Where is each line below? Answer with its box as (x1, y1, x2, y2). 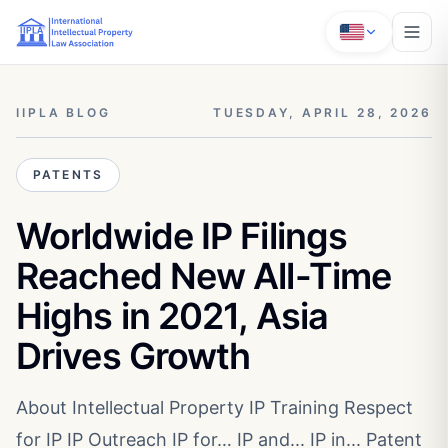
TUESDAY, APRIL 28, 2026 (212, 105, 432, 120)
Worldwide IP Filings (16, 214, 348, 258)
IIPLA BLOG (16, 105, 111, 120)
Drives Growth (16, 334, 251, 378)
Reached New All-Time (16, 254, 392, 298)
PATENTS (33, 167, 104, 182)
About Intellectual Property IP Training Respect (16, 397, 413, 418)
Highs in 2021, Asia (16, 294, 328, 338)
